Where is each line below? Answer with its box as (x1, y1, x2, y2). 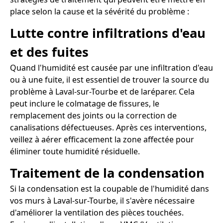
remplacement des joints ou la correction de (10, 110, 177, 121)
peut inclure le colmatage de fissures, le (10, 98, 159, 109)
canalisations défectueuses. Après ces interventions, (10, 121, 207, 133)
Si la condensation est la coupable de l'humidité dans (10, 183, 209, 194)
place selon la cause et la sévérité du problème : (10, 6, 189, 17)
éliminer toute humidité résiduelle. (10, 145, 140, 157)
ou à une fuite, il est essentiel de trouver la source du (10, 74, 209, 85)
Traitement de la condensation (10, 164, 205, 182)
